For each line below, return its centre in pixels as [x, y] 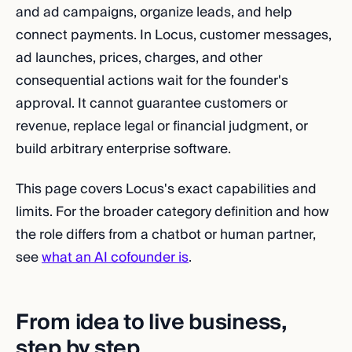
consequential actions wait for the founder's [152, 81]
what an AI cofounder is [115, 257]
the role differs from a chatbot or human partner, [166, 235]
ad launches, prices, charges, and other [139, 58]
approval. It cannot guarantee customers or [152, 103]
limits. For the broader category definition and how [172, 212]
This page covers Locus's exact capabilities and [166, 189]
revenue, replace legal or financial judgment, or [162, 126]
